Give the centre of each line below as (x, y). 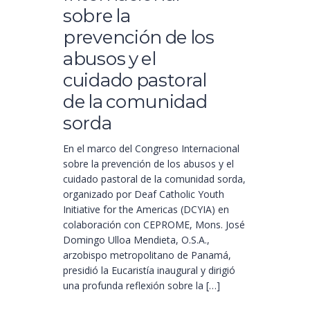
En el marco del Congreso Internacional (151, 148)
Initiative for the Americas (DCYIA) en (146, 209)
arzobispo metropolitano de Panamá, (147, 255)
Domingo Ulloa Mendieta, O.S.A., (136, 240)
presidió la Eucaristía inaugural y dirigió (149, 270)
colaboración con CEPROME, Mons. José (154, 225)
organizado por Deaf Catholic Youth (144, 194)
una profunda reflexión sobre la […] (142, 285)
